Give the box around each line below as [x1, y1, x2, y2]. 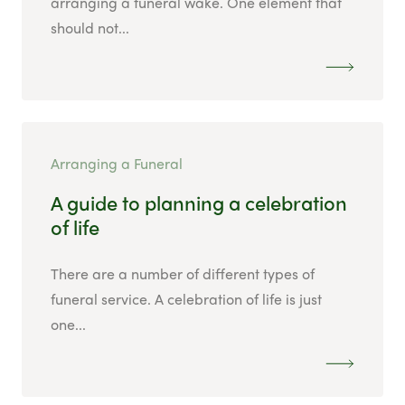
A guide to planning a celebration [51, 188, 347, 218]
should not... [51, 17, 129, 39]
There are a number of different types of [51, 263, 315, 285]
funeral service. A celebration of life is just [51, 288, 322, 310]
